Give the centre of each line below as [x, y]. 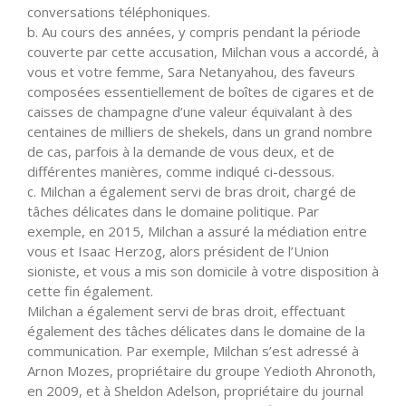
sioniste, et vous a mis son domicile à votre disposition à [203, 271]
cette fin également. [90, 290]
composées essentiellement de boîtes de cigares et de [201, 91]
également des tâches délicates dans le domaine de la [196, 330]
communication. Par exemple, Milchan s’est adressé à [193, 350]
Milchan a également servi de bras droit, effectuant [186, 310]
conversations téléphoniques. [119, 11]
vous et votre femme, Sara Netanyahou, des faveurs [191, 71]
